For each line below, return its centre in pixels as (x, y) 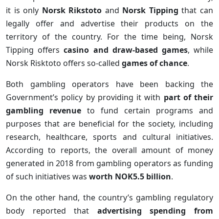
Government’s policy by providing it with (85, 97)
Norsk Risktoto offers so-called (64, 63)
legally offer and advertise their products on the (109, 23)
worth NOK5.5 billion (130, 176)
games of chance (154, 63)
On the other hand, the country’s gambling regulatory (109, 197)
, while (200, 50)
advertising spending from (155, 210)
